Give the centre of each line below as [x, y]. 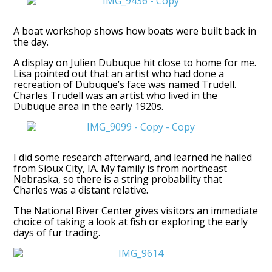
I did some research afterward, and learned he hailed [133, 157]
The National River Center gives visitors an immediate [136, 210]
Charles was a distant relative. [81, 190]
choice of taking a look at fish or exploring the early [131, 221]
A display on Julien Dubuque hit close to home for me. [135, 62]
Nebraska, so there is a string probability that [118, 179]
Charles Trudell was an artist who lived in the [116, 95]
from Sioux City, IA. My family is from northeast [121, 168]
